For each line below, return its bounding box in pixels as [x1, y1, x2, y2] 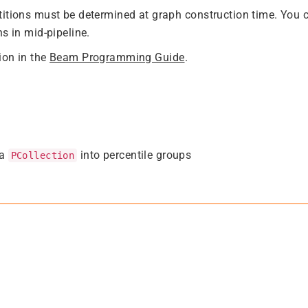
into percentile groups [77, 148, 192, 162]
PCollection [10, 149, 75, 161]
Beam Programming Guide [49, 50, 185, 64]
